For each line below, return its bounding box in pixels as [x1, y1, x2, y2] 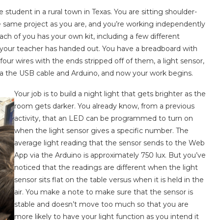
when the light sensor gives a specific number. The [14, 126, 189, 135]
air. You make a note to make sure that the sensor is [14, 188, 193, 196]
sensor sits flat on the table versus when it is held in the [14, 175, 204, 184]
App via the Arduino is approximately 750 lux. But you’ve [14, 151, 206, 160]
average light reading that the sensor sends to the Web [14, 138, 205, 147]
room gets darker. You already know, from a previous [14, 102, 194, 110]
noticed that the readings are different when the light [14, 163, 198, 172]
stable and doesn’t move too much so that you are [14, 200, 189, 209]
